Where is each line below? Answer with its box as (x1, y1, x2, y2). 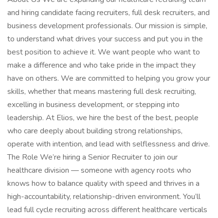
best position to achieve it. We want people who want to (7, 47, 200, 57)
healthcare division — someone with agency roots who (7, 165, 191, 176)
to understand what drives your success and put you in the (7, 34, 203, 44)
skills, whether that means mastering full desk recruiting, (7, 86, 196, 97)
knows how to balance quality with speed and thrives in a (7, 178, 200, 189)
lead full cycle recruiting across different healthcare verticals (7, 204, 207, 215)
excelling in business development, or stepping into (7, 99, 180, 110)
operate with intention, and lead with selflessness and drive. (7, 139, 210, 149)
